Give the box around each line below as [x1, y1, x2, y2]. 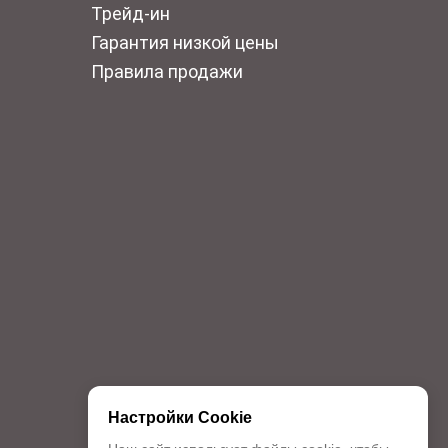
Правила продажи [90, 61, 243, 82]
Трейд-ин [90, 3, 170, 24]
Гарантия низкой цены [90, 32, 279, 53]
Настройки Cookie [108, 409, 252, 426]
